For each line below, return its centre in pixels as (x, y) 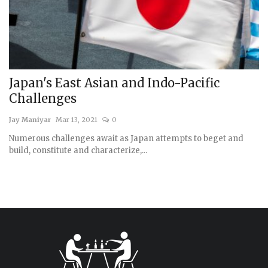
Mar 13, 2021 (77, 120)
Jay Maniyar (30, 120)
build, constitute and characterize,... (78, 151)
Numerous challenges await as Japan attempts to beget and (126, 139)
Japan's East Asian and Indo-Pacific (114, 83)
